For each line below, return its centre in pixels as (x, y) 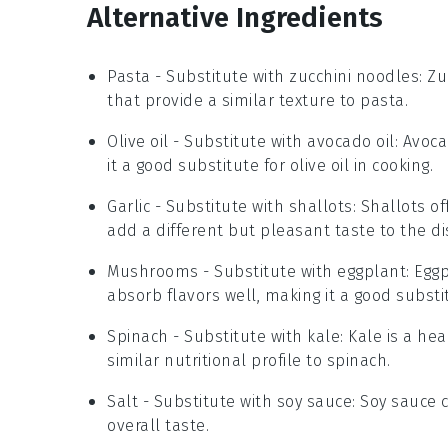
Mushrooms (153, 271)
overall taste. (158, 425)
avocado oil (351, 141)
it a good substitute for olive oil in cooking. (270, 165)
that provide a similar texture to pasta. (257, 100)
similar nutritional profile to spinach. (249, 360)
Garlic (128, 206)
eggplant (371, 271)
